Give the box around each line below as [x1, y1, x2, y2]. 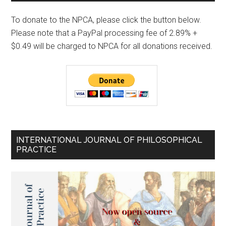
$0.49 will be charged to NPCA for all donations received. [11, 41, 213, 51]
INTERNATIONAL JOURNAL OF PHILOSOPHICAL [16, 135, 203, 145]
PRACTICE [16, 144, 57, 154]
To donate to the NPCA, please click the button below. [11, 15, 202, 25]
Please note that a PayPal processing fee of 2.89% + [11, 28, 198, 38]
